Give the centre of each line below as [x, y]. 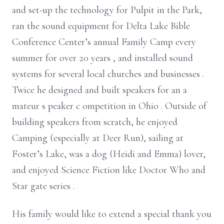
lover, [195, 154]
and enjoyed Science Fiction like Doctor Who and [109, 170]
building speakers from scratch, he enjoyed [95, 122]
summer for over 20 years [62, 58]
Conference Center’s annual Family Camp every [104, 42]
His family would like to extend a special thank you [112, 214]
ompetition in [110, 106]
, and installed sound [153, 58]
